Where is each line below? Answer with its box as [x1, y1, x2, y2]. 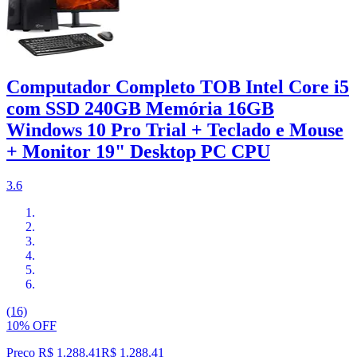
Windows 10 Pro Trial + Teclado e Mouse [6, 120, 343, 141]
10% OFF [6, 319, 57, 333]
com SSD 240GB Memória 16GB [6, 98, 274, 120]
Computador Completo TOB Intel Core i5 [6, 76, 349, 98]
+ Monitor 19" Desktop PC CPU [6, 141, 270, 163]
